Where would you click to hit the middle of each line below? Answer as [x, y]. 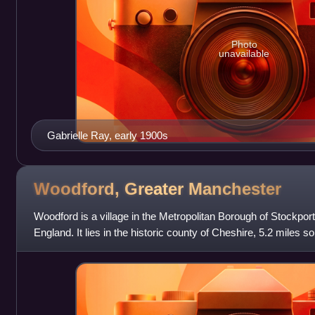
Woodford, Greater [111, 189]
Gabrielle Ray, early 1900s [107, 135]
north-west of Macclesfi [87, 248]
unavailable [244, 54]
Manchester [234, 189]
